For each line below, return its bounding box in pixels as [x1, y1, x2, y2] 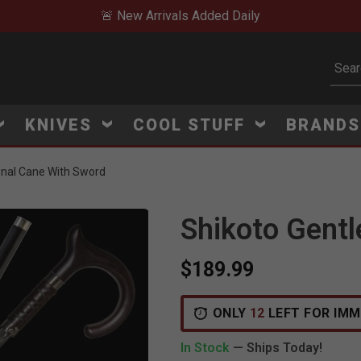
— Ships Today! [233, 340, 322, 355]
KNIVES [24, 115, 98, 135]
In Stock [180, 340, 233, 355]
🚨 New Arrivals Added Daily [101, 7, 260, 23]
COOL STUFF [132, 115, 251, 135]
